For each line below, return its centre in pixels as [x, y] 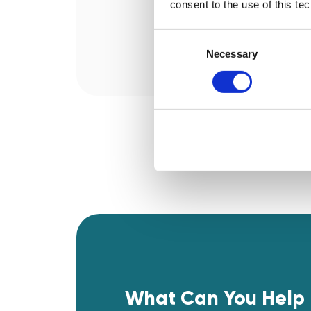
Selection [175, 53]
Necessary [232, 53]
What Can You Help [215, 299]
